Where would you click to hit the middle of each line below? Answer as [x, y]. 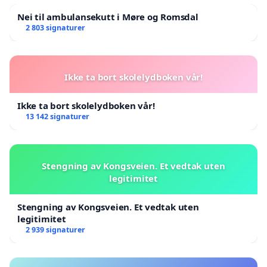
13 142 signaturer [57, 117]
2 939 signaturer [55, 230]
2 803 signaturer [55, 28]
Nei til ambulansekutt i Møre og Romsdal [108, 17]
